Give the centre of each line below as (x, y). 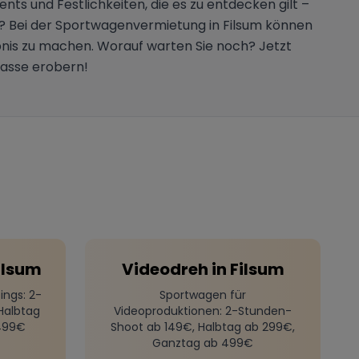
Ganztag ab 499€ (203, 343)
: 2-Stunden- (256, 311)
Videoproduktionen (167, 311)
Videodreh (165, 269)
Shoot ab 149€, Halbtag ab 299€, (203, 327)
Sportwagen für (203, 294)
